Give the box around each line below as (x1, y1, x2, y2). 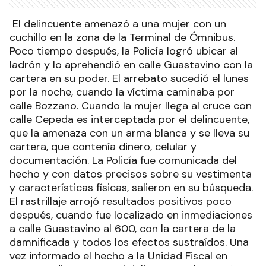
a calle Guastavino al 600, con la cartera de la (9, 221, 236, 236)
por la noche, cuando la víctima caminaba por (9, 85, 235, 99)
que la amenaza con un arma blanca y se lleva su (9, 126, 249, 140)
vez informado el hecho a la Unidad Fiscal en (9, 249, 227, 263)
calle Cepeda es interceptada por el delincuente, (9, 112, 249, 126)
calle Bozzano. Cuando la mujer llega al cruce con (9, 99, 252, 113)
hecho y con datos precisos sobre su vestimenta (9, 167, 252, 181)
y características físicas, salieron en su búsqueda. (9, 180, 253, 195)
